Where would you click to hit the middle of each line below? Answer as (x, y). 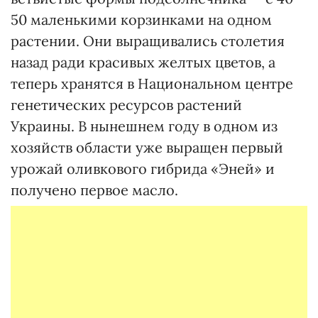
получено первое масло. (94, 190)
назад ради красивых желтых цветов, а (143, 62)
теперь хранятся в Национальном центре (152, 83)
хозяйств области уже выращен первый (147, 147)
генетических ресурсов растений (126, 105)
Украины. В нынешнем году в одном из (144, 126)
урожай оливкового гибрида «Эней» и (143, 169)
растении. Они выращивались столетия (148, 41)
